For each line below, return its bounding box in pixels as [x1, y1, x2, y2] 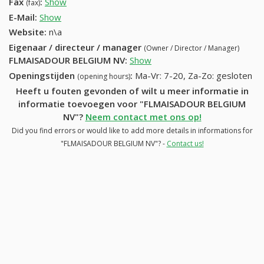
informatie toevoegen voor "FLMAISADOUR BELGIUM [18, 97, 246, 110]
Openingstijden [9, 69, 77, 81]
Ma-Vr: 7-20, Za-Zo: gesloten [135, 69, 252, 81]
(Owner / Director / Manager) [144, 43, 239, 54]
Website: [9, 26, 47, 38]
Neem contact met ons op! [85, 110, 202, 123]
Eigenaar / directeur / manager [9, 41, 144, 54]
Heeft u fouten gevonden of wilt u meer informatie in [15, 84, 249, 97]
